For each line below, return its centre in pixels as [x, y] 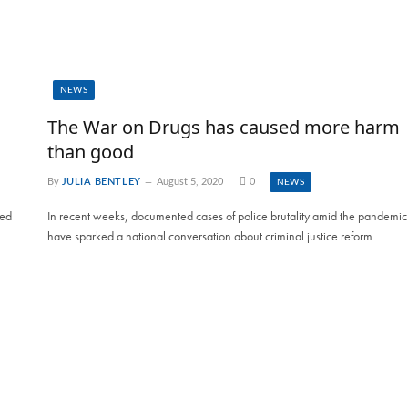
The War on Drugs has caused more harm [223, 127]
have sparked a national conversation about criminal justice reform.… [215, 235]
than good [90, 151]
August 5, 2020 [189, 181]
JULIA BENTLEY [101, 181]
